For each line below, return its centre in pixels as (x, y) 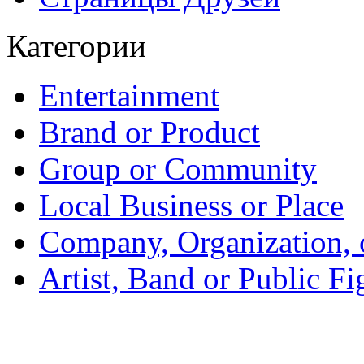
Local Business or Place (191, 205)
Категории (76, 45)
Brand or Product (149, 132)
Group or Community (178, 168)
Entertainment (129, 95)
